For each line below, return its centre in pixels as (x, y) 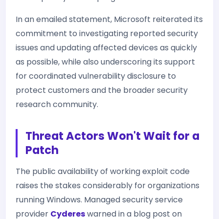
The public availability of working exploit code (103, 171)
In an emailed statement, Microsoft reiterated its (109, 19)
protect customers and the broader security (102, 90)
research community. (57, 104)
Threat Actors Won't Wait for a (112, 136)
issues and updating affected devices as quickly (106, 47)
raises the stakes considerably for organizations (108, 185)
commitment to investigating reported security (107, 33)
